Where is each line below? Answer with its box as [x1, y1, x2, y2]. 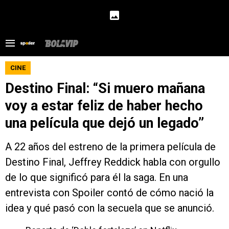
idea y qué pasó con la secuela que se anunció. [5, 202, 214, 214]
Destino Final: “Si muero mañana [5, 80, 205, 97]
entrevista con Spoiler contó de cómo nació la [5, 187, 214, 199]
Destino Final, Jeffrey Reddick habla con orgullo [5, 156, 220, 168]
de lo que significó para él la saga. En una [5, 171, 188, 184]
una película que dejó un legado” [5, 115, 204, 131]
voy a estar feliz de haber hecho [5, 98, 203, 114]
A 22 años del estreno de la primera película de [5, 141, 216, 153]
